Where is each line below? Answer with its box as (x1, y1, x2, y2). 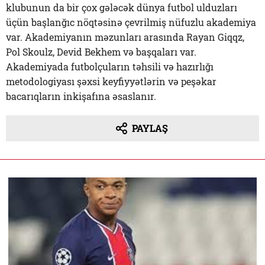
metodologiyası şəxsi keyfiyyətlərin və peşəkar (6, 75, 216, 88)
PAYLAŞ (131, 122, 168, 134)
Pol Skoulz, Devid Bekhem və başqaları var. (6, 46, 196, 58)
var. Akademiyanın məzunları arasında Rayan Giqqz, (6, 31, 244, 43)
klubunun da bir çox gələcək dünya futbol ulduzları (6, 1, 237, 14)
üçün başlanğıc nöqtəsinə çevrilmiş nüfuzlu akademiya (6, 16, 256, 28)
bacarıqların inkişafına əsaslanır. (6, 90, 156, 102)
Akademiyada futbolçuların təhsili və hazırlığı (6, 60, 214, 73)
